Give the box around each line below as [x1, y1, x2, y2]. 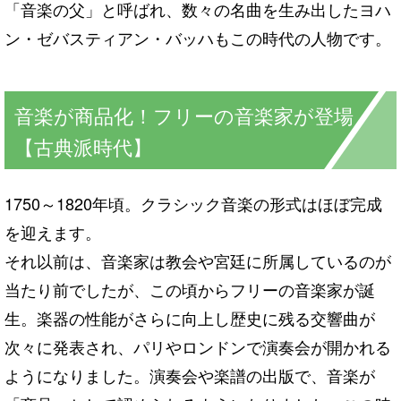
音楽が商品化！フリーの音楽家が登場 [14, 100, 354, 129]
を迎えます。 [4, 219, 101, 243]
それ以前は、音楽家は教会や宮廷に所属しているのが [4, 248, 391, 272]
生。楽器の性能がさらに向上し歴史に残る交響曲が [4, 305, 375, 329]
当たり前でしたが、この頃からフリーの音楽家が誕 [4, 277, 375, 301]
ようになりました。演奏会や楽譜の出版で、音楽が [4, 363, 375, 387]
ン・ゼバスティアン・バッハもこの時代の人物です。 [4, 26, 391, 50]
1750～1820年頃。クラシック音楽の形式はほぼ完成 [4, 191, 382, 215]
